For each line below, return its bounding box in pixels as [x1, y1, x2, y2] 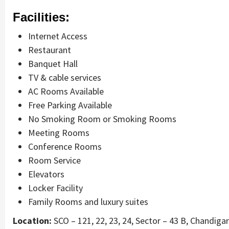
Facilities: [13, 10, 70, 24]
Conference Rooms [28, 140, 102, 152]
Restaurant [28, 43, 71, 56]
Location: [13, 214, 52, 226]
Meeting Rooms [28, 126, 89, 139]
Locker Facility [28, 181, 83, 194]
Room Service [28, 154, 81, 166]
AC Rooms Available [28, 85, 104, 97]
